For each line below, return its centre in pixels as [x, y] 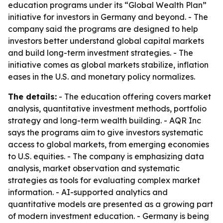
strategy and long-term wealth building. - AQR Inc [105, 120]
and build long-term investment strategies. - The [101, 53]
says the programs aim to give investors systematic [106, 132]
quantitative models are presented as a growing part [111, 204]
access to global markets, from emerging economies [109, 144]
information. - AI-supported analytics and [88, 192]
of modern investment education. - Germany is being [109, 216]
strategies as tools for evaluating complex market [104, 180]
